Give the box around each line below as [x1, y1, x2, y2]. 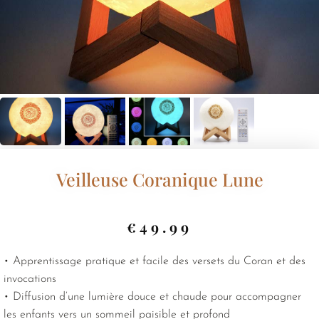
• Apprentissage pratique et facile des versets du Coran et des [4, 255, 305, 267]
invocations [4, 273, 56, 285]
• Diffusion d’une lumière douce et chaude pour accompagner [4, 291, 301, 303]
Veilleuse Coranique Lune [56, 167, 263, 191]
